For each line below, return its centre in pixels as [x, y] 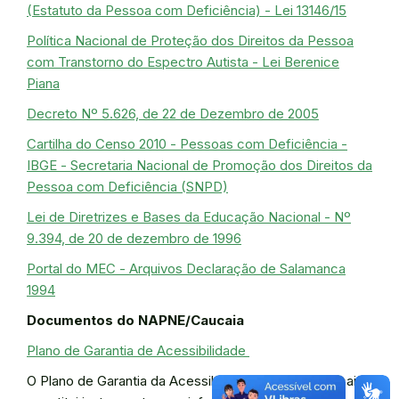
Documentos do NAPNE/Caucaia [137, 320]
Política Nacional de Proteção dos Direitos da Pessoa [190, 41]
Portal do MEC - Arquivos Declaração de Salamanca [186, 269]
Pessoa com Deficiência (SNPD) [127, 187]
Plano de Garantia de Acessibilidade [138, 350]
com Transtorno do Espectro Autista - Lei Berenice [183, 62]
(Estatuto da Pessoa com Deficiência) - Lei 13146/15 [187, 10]
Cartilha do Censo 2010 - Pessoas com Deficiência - [187, 144]
